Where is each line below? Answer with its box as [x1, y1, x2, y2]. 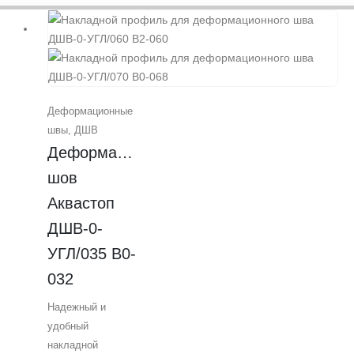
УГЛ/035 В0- [47, 245, 136, 263]
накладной [47, 338, 98, 351]
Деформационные [47, 105, 133, 118]
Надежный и [47, 300, 106, 313]
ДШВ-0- [47, 220, 103, 238]
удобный [47, 319, 88, 332]
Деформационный [47, 144, 180, 162]
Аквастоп [47, 194, 115, 213]
